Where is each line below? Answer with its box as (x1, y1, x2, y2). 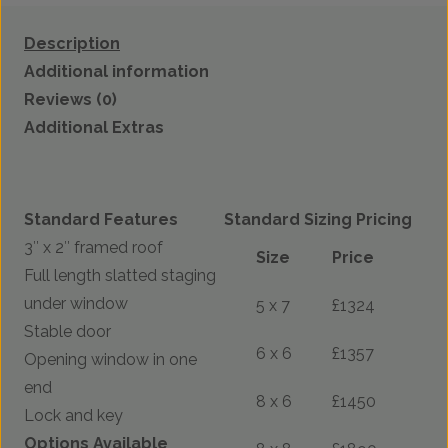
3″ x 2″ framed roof (24, 238, 163, 258)
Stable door (24, 322, 111, 342)
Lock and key (24, 406, 123, 426)
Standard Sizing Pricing (224, 210, 412, 230)
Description (24, 34, 120, 54)
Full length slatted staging (24, 266, 216, 286)
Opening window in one (24, 350, 197, 370)
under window (24, 294, 128, 314)
